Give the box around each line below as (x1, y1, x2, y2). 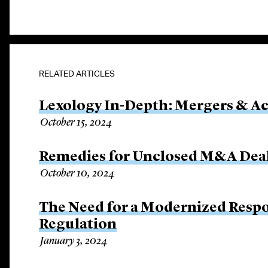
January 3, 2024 (40, 236, 108, 246)
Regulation (39, 218, 117, 232)
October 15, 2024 (40, 117, 112, 128)
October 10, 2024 (40, 168, 115, 179)
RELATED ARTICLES (39, 69, 115, 78)
